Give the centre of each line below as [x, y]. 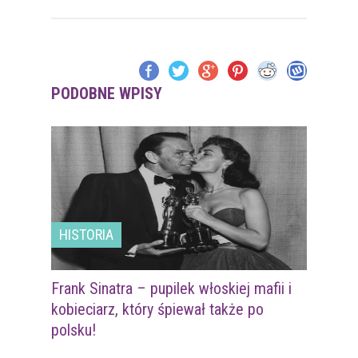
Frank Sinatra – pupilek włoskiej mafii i [171, 289]
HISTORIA [86, 235]
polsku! [74, 330]
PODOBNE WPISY [107, 94]
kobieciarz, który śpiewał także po [157, 310]
